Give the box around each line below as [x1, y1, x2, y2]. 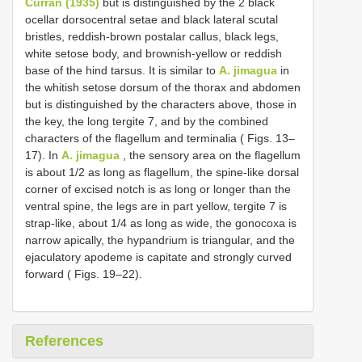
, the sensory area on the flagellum [120, 148, 301, 162]
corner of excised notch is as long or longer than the [25, 182, 291, 196]
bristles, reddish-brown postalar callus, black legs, [25, 29, 279, 43]
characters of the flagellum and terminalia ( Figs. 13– [25, 131, 295, 145]
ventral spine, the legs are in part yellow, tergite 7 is [25, 199, 287, 213]
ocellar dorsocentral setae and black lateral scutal [25, 12, 278, 26]
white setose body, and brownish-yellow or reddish [25, 46, 282, 60]
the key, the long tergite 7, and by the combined [25, 114, 268, 128]
